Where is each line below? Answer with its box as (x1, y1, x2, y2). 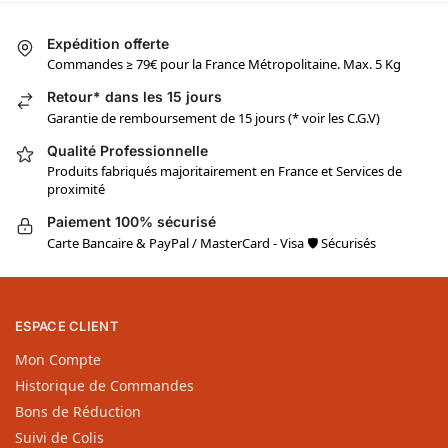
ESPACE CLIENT (15, 318, 119, 335)
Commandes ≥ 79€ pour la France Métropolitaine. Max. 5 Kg (47, 55, 401, 74)
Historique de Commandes (15, 375, 194, 395)
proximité (47, 180, 105, 199)
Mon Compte (15, 349, 101, 369)
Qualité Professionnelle (47, 141, 208, 159)
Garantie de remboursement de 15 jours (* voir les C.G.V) (47, 108, 380, 127)
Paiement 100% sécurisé (47, 213, 216, 231)
